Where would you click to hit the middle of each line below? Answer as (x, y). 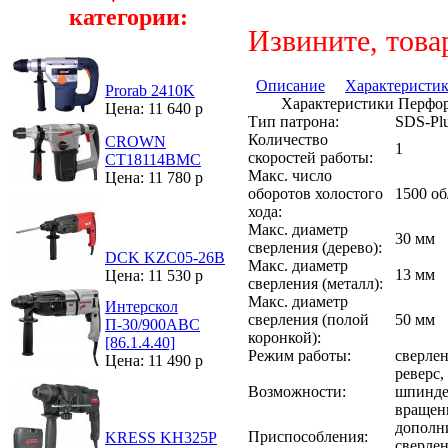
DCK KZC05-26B (165, 257)
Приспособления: (308, 436)
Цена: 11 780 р (154, 177)
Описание (290, 85)
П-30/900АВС (152, 324)
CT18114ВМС (153, 159)
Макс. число (290, 175)
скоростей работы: (310, 157)
